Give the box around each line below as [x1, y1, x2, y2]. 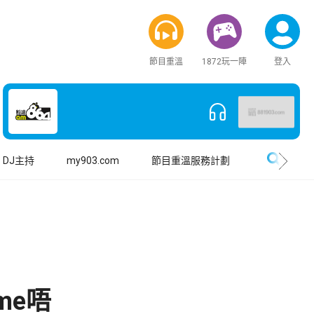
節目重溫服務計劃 [151, 155, 230, 166]
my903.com [67, 155, 119, 166]
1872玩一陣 [202, 57, 247, 67]
